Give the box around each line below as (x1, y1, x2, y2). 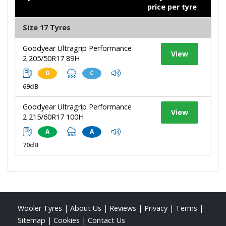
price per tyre (147, 2, 197, 12)
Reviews (109, 203, 136, 213)
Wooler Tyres (18, 203, 62, 213)
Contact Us (88, 215, 125, 225)
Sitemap (18, 215, 45, 225)
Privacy (144, 203, 167, 213)
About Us (70, 203, 101, 213)
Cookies (53, 215, 80, 225)
